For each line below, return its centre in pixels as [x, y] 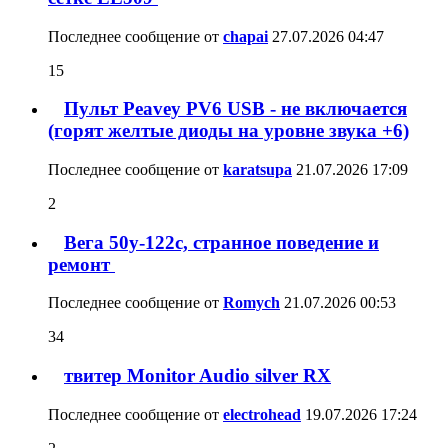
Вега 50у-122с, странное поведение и [221, 242]
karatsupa [257, 169]
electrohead [262, 414]
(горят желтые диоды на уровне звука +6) [228, 131]
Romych [251, 303]
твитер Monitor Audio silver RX [197, 376]
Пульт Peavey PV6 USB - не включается [235, 109]
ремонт [81, 264]
